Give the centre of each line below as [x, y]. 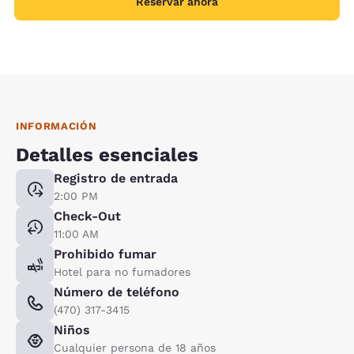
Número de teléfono [117, 292]
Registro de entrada [116, 178]
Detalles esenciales [107, 154]
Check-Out [87, 216]
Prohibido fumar [105, 254]
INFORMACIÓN [56, 126]
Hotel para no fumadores [122, 271]
